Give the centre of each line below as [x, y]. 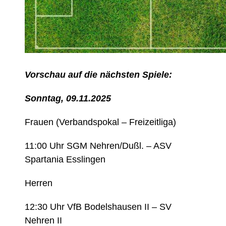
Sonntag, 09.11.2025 [68, 99]
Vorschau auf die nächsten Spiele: [99, 75]
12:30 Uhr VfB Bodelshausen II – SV [98, 207]
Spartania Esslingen [65, 160]
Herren [39, 183]
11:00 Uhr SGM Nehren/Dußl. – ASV [98, 146]
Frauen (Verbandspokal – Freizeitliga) [101, 122]
